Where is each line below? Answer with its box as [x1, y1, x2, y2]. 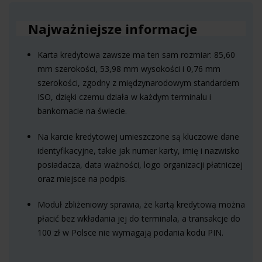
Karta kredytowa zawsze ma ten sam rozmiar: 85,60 [37, 49, 235, 60]
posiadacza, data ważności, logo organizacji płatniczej [37, 159, 243, 170]
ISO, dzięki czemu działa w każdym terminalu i [37, 91, 211, 102]
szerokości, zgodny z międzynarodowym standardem [37, 77, 239, 88]
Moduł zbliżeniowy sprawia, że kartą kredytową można [37, 199, 245, 210]
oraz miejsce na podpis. [37, 173, 127, 184]
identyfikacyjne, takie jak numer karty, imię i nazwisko [37, 145, 240, 156]
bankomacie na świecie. [37, 105, 127, 116]
